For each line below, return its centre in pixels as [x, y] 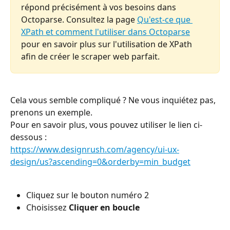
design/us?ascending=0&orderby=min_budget [100, 162]
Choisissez [47, 208]
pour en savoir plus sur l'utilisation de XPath [108, 44]
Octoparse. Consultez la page [79, 19]
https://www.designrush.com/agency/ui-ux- [95, 150]
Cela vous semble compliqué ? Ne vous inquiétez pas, [114, 100]
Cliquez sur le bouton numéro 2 [88, 195]
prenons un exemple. [51, 113]
